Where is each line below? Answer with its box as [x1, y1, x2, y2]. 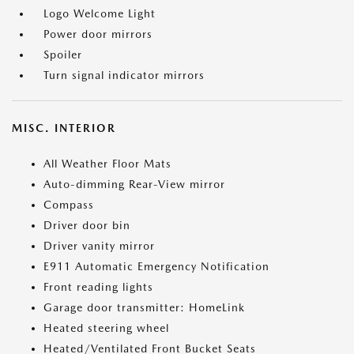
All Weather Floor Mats [43, 157, 171, 170]
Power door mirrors [43, 28, 153, 40]
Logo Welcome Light [43, 7, 156, 20]
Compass [43, 198, 94, 211]
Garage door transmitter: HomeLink [43, 301, 245, 314]
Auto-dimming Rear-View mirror [43, 178, 225, 190]
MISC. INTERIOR [12, 122, 116, 134]
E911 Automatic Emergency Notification [43, 260, 269, 273]
